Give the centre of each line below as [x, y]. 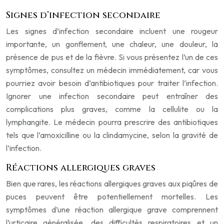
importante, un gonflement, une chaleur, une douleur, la [112, 44]
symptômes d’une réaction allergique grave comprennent [112, 209]
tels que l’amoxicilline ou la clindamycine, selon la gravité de [112, 135]
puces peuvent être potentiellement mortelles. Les [112, 196]
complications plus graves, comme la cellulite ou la [112, 109]
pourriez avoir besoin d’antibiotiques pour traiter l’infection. [112, 83]
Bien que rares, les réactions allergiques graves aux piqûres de [112, 183]
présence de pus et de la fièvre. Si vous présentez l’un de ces [112, 57]
